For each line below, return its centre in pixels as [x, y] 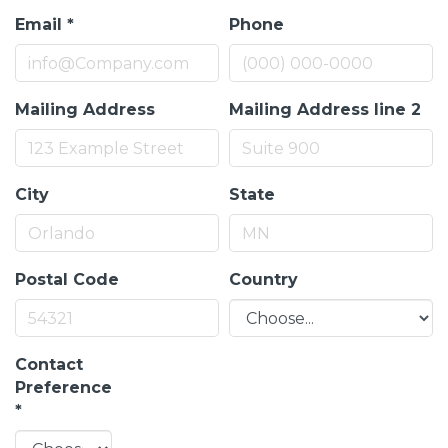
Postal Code [67, 279]
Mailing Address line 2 [325, 109]
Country [263, 279]
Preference [63, 387]
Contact [49, 364]
